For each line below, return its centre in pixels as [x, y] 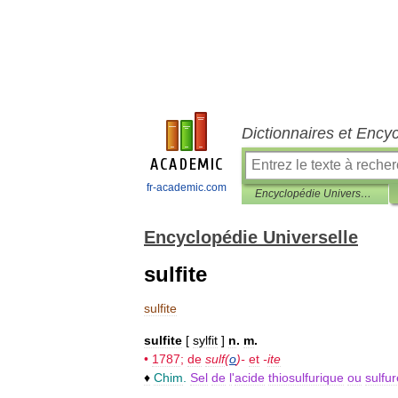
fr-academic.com [186, 187]
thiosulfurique [306, 378]
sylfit [205, 340]
